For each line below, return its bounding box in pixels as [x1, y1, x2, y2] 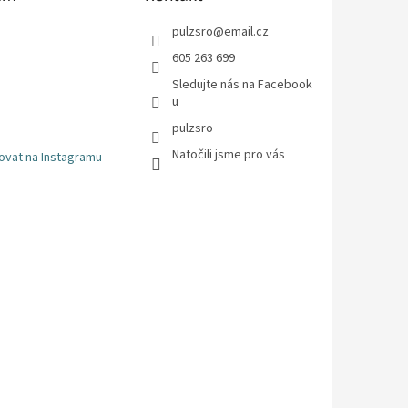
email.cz [224, 22, 270, 41]
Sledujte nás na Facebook [172, 75, 313, 94]
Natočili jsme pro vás [172, 145, 286, 164]
